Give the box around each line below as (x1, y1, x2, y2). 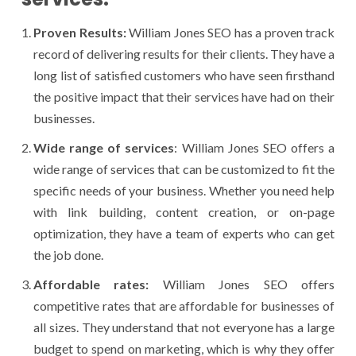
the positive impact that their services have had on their (33, 88, 335, 104)
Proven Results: (33, 24, 126, 40)
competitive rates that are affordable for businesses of (33, 297, 335, 313)
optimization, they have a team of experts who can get (33, 225, 335, 241)
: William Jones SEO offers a (174, 139, 335, 155)
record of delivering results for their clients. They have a (33, 45, 335, 61)
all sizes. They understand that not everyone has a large (33, 319, 335, 335)
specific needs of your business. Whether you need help (33, 182, 335, 198)
